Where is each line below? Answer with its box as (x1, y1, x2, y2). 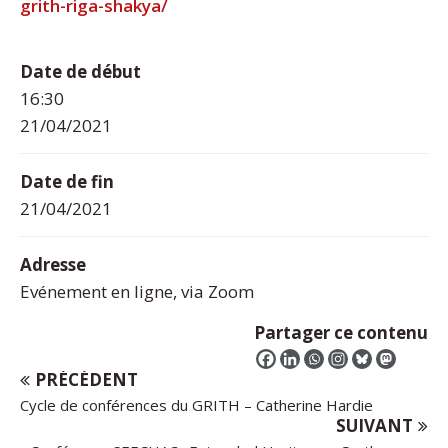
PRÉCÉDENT (35, 367, 138, 391)
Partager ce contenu (254, 320, 428, 344)
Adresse (20, 252, 86, 276)
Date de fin (20, 169, 114, 193)
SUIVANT (336, 413, 413, 437)
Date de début (20, 59, 141, 83)
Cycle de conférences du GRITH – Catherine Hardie (20, 394, 373, 415)
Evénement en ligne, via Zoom (20, 279, 254, 303)
